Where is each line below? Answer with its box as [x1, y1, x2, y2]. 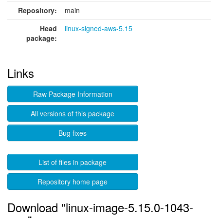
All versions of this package [31, 109, 115, 118]
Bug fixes [58, 128, 87, 138]
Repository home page [37, 177, 108, 186]
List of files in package [38, 157, 107, 167]
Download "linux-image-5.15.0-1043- [7, 199, 193, 216]
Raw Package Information [33, 89, 112, 99]
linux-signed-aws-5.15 [65, 23, 132, 33]
